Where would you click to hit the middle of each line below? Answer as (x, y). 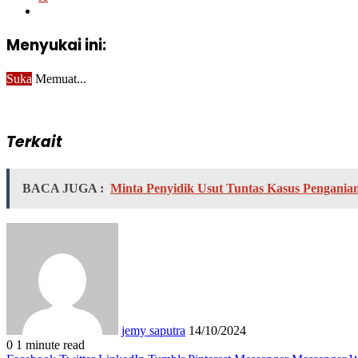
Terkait (34, 142)
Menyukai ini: (56, 45)
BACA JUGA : (63, 189)
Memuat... (61, 78)
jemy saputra (153, 331)
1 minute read (49, 345)
